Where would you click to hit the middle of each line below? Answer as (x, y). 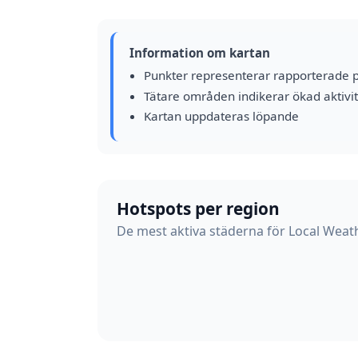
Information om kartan (200, 53)
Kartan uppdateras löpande (221, 116)
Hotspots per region (198, 208)
